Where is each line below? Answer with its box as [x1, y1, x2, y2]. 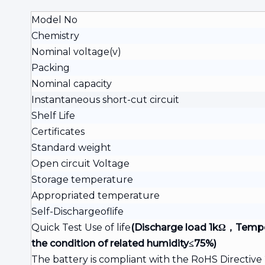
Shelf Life [31, 110, 75, 121]
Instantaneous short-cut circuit [31, 94, 179, 105]
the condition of [31, 238, 110, 249]
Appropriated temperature [31, 190, 160, 201]
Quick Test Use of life [31, 222, 131, 233]
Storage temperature [31, 174, 133, 185]
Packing [31, 62, 70, 73]
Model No [31, 14, 77, 25]
